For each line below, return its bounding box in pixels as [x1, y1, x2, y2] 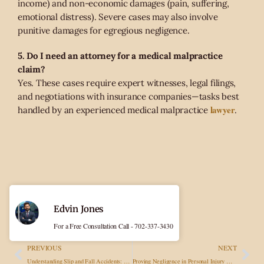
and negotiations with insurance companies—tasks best [18, 90, 239, 102]
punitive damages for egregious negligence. [18, 24, 190, 36]
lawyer [210, 103, 235, 116]
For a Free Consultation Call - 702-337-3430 [54, 220, 173, 230]
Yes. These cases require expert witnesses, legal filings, [18, 77, 236, 88]
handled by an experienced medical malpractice [18, 104, 210, 115]
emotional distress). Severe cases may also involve [18, 11, 218, 22]
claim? [18, 63, 45, 75]
